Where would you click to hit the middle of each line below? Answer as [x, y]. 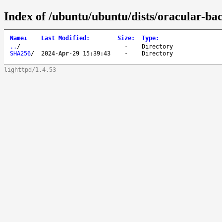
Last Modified [64, 38]
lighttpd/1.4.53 [30, 70]
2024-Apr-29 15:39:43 [76, 53]
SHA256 [20, 53]
